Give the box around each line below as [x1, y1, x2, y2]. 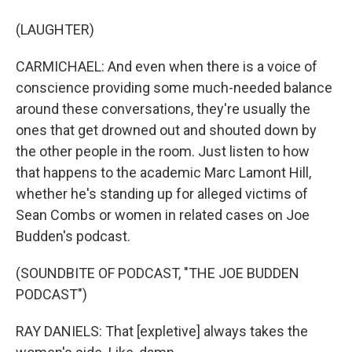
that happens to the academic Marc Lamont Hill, [16, 164, 311, 181]
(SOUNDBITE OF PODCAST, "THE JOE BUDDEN [16, 265, 299, 281]
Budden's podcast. [16, 228, 130, 244]
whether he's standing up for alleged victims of [16, 185, 308, 202]
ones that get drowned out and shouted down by [16, 122, 317, 138]
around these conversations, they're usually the [16, 101, 310, 117]
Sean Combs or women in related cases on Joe [16, 207, 310, 223]
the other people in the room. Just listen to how [16, 143, 310, 159]
